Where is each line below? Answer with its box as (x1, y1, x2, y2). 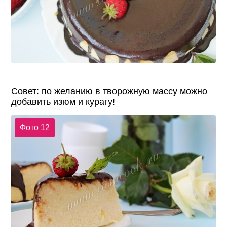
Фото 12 (19, 123, 50, 132)
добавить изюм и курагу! (11, 96, 116, 107)
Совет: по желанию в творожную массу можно (11, 86, 208, 96)
